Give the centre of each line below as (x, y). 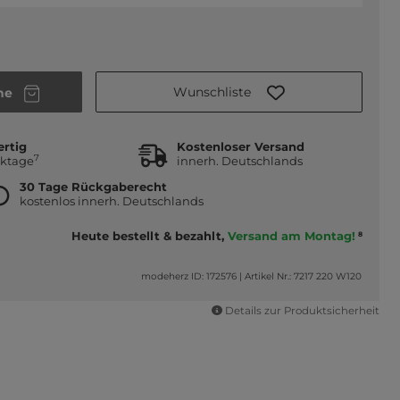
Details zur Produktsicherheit (302, 311)
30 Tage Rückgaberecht (94, 187)
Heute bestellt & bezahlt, (149, 235)
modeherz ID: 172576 (189, 276)
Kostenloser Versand (240, 147)
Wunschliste (212, 92)
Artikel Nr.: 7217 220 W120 (304, 276)
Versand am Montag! (291, 235)
